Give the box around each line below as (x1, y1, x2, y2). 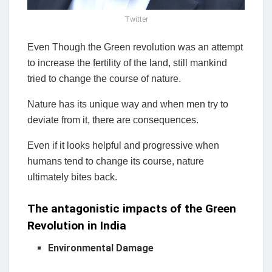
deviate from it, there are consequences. (27, 114, 199, 125)
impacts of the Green (120, 202, 236, 216)
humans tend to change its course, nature (27, 155, 204, 166)
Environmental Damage (48, 242, 154, 254)
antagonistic (51, 202, 120, 216)
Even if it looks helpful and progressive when (27, 140, 219, 151)
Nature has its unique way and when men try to (27, 98, 228, 109)
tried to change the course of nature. (27, 73, 181, 84)
